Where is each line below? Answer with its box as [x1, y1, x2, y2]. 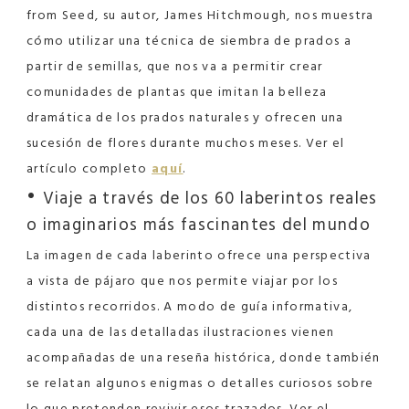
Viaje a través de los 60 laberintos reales [42, 184, 378, 213]
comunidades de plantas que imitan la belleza [26, 81, 328, 103]
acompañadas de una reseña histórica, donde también [26, 347, 381, 369]
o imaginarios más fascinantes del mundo [26, 211, 372, 239]
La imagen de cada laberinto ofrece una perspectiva [26, 245, 372, 267]
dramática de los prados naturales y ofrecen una [26, 107, 344, 129]
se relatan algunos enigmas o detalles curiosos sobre [26, 372, 374, 394]
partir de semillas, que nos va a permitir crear [26, 56, 323, 78]
